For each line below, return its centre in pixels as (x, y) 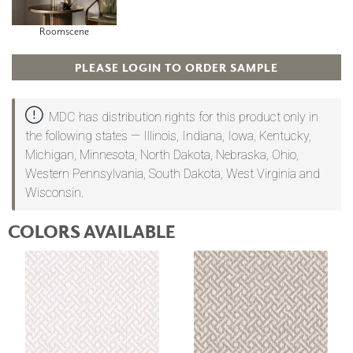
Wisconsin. (54, 193)
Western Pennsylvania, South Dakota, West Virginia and (172, 174)
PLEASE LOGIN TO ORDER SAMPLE (176, 67)
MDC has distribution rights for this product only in (183, 117)
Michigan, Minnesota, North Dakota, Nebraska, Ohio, (162, 155)
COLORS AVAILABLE (92, 230)
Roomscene (64, 31)
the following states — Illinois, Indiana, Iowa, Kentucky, (168, 136)
